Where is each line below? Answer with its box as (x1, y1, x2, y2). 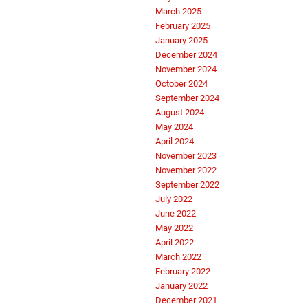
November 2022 (155, 165, 217, 176)
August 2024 (155, 107, 204, 118)
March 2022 (155, 252, 201, 263)
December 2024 (155, 49, 217, 60)
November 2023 (155, 151, 217, 162)
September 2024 (155, 93, 219, 104)
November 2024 (155, 64, 217, 75)
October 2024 (155, 78, 208, 89)
